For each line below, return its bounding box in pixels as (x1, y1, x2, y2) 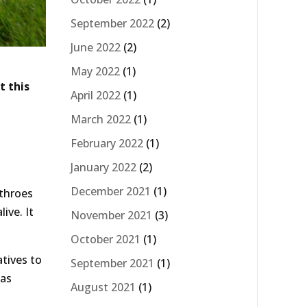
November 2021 (71, 207, 152, 223)
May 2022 (71, 63, 120, 79)
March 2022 (71, 111, 131, 127)
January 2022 (71, 159, 136, 175)
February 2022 (71, 135, 143, 151)
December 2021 (71, 183, 151, 199)
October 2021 (71, 231, 140, 247)
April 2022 (71, 87, 121, 103)
